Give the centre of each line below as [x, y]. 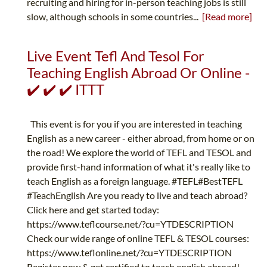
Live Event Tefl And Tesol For [116, 56]
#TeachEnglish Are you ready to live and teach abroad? [137, 195]
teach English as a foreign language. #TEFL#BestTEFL [135, 181]
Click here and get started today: [93, 210]
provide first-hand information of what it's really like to [139, 167]
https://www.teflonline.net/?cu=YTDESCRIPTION [129, 253]
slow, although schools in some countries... [114, 17]
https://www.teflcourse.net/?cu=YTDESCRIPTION [130, 224]
